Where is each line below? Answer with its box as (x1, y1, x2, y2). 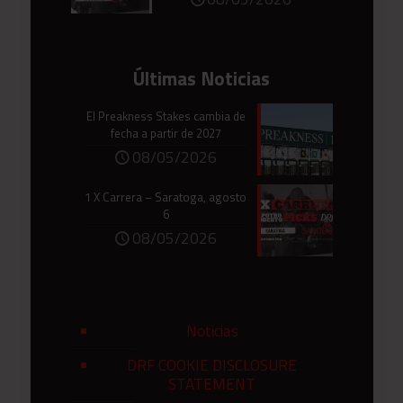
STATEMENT (168, 372, 255, 397)
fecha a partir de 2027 (110, 124, 221, 143)
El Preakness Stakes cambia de (85, 107, 246, 126)
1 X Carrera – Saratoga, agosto (85, 188, 246, 207)
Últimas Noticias (133, 64, 270, 94)
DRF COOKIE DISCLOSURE (127, 354, 297, 378)
